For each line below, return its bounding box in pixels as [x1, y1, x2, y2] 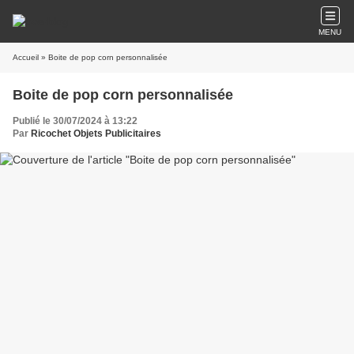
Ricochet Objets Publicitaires [31, 128, 161, 139]
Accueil [13, 53, 39, 62]
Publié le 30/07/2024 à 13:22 [13, 115, 137, 126]
